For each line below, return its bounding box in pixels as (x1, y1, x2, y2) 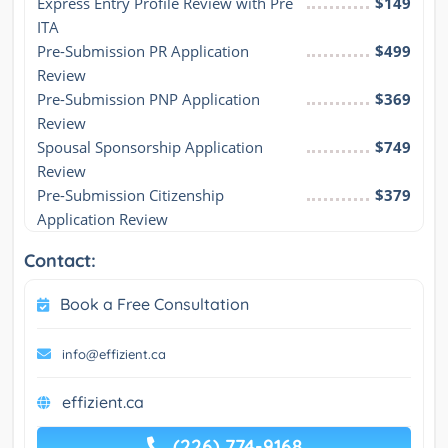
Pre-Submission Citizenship (37, 185, 224, 206)
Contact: (24, 249, 96, 273)
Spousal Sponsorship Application (37, 137, 263, 158)
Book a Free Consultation (60, 294, 249, 315)
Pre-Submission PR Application (37, 41, 249, 62)
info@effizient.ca (62, 346, 166, 363)
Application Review (37, 209, 168, 230)
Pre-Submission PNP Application (37, 89, 260, 110)
